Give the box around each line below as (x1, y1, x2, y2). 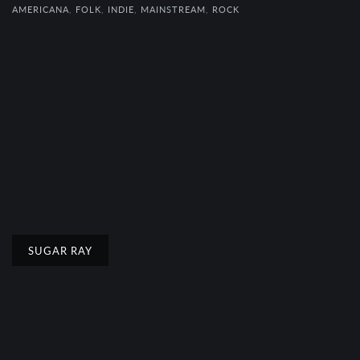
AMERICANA (12, 2, 69, 15)
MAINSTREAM (141, 2, 206, 15)
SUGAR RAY (28, 242, 92, 258)
